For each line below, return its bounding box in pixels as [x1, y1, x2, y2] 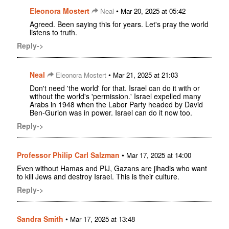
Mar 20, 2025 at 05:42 [121, 6, 186, 16]
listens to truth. [30, 27, 77, 38]
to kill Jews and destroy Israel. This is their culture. [17, 171, 179, 182]
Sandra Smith [17, 214, 63, 224]
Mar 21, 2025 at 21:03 [113, 70, 178, 80]
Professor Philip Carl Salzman [17, 150, 120, 161]
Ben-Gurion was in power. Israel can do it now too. [30, 107, 192, 118]
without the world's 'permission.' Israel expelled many [30, 91, 201, 102]
